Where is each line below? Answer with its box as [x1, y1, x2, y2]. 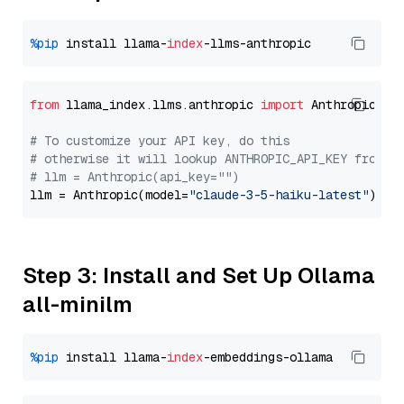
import [261, 96, 304, 113]
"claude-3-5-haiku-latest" [188, 187, 369, 203]
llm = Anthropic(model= [30, 187, 188, 203]
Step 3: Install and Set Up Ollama [23, 262, 375, 289]
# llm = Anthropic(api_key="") [30, 169, 239, 185]
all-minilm [23, 290, 133, 318]
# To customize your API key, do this [30, 133, 289, 149]
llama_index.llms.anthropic [59, 96, 261, 113]
